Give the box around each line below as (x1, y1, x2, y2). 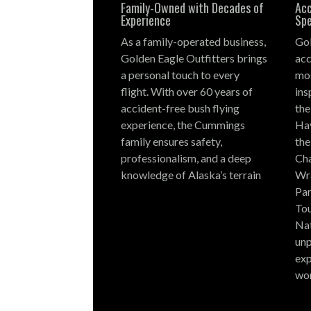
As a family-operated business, (120, 34, 266, 48)
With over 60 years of (150, 84, 253, 98)
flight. (120, 84, 149, 98)
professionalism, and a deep (120, 151, 251, 165)
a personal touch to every (120, 67, 239, 81)
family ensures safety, (120, 134, 222, 148)
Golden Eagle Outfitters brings (120, 51, 267, 65)
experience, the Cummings (120, 117, 245, 131)
